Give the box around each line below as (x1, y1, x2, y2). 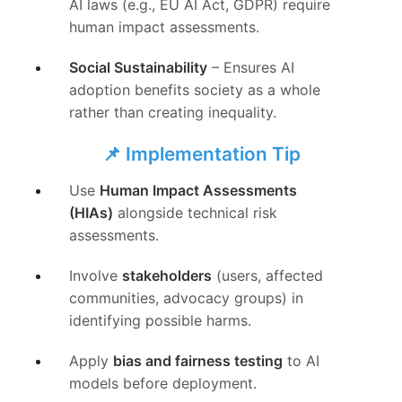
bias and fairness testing (113, 352, 284, 371)
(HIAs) (69, 204, 114, 223)
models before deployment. (69, 374, 258, 393)
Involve (69, 267, 123, 285)
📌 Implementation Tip (101, 142, 301, 165)
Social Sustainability (69, 57, 208, 76)
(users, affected (212, 267, 324, 285)
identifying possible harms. (69, 311, 252, 330)
